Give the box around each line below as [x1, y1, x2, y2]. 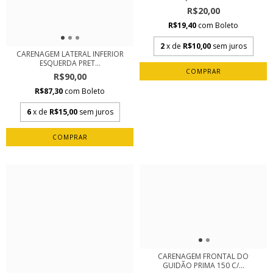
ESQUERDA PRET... [39, 57, 101, 68]
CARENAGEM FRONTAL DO [158, 250, 249, 261]
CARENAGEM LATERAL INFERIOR [16, 48, 124, 59]
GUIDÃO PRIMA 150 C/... [162, 260, 244, 271]
